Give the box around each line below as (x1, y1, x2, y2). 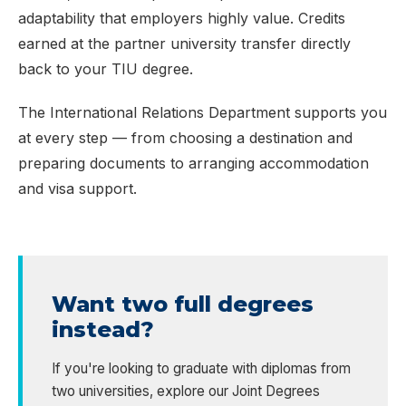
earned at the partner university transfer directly (18, 34, 351, 53)
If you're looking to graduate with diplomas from (52, 359, 351, 377)
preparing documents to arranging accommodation (18, 153, 369, 172)
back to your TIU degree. (18, 59, 193, 78)
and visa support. (18, 179, 137, 198)
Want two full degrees (52, 290, 314, 317)
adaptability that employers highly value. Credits (18, 8, 345, 27)
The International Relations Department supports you (18, 102, 387, 121)
